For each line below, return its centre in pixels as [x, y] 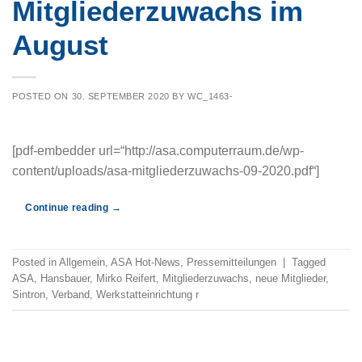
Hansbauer [65, 279]
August [60, 44]
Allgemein [82, 263]
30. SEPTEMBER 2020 [120, 97]
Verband [71, 295]
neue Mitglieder [290, 279]
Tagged [309, 263]
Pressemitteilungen [232, 263]
